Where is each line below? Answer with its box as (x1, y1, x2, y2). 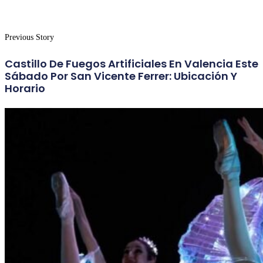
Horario (5, 80, 45, 96)
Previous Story (5, 32, 54, 42)
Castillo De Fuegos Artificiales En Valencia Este (5, 56, 258, 71)
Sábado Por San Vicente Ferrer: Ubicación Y (5, 68, 237, 83)
